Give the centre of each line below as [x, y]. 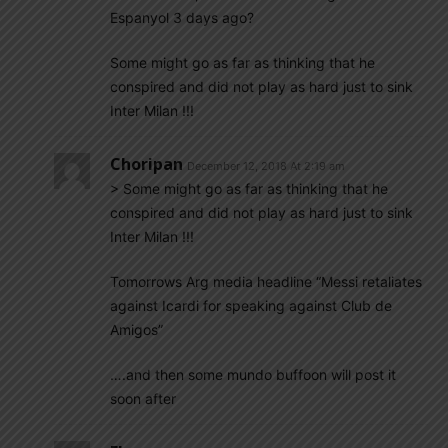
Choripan [146, 164]
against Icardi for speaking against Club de [251, 305]
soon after [143, 398]
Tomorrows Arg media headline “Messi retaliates [266, 281]
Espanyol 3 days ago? [182, 17]
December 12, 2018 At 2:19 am [266, 166]
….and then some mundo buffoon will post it [253, 374]
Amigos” [136, 329]
